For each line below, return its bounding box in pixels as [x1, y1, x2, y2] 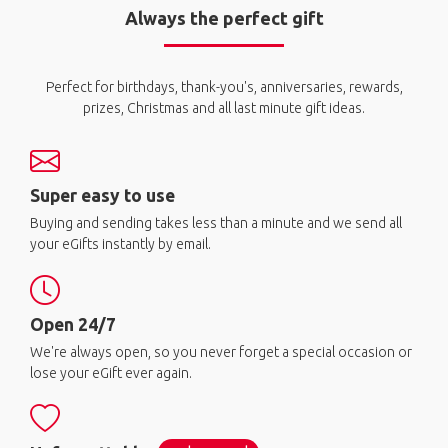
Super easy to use [30, 185, 175, 205]
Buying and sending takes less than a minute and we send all [30, 214, 402, 231]
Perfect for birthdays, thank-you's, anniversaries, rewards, [45, 78, 403, 95]
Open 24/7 [30, 314, 116, 334]
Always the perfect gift [124, 7, 324, 28]
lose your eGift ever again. [30, 364, 192, 381]
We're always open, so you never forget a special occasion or [30, 343, 412, 360]
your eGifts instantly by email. [30, 235, 211, 252]
